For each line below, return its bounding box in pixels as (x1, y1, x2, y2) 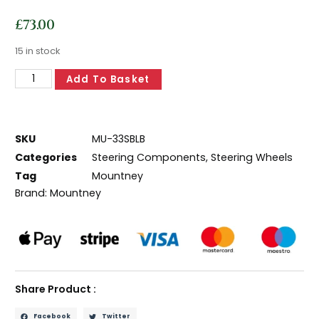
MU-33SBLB (92, 132, 146, 147)
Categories (15, 150, 78, 165)
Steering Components (92, 150, 206, 165)
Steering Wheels (211, 150, 293, 165)
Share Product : (15, 281, 97, 296)
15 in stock (15, 44, 61, 58)
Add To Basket (66, 72, 150, 86)
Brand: (15, 185, 51, 200)
